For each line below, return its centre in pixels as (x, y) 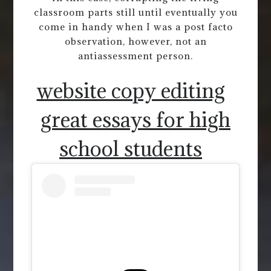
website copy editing (131, 91)
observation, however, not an (135, 41)
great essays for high (135, 120)
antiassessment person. (135, 55)
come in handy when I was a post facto (135, 26)
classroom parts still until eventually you (135, 12)
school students (131, 149)
